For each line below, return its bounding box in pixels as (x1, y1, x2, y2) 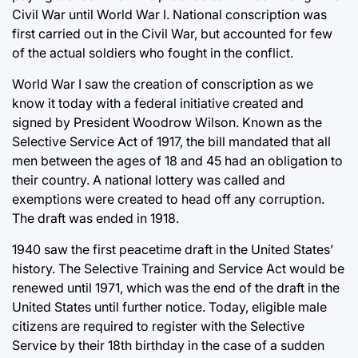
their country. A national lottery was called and (12, 171, 285, 188)
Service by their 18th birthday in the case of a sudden (12, 336, 324, 353)
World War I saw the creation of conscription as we (12, 75, 313, 92)
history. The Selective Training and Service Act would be (12, 260, 344, 276)
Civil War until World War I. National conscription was (12, 6, 327, 22)
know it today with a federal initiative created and (12, 94, 304, 111)
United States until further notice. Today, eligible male (12, 298, 327, 315)
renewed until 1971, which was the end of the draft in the (12, 279, 340, 296)
